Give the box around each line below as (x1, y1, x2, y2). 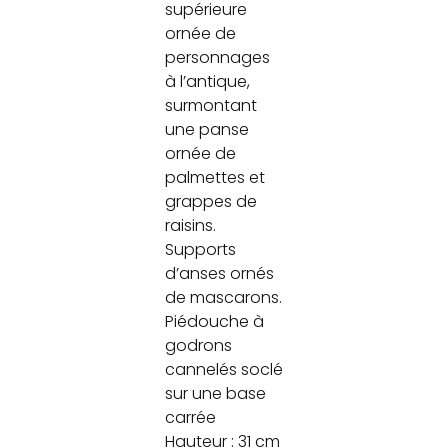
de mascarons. (164, 285, 282, 309)
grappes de (164, 189, 257, 213)
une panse (164, 117, 249, 141)
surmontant (164, 93, 257, 117)
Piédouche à (164, 309, 264, 333)
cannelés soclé (164, 357, 283, 381)
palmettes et (164, 165, 265, 189)
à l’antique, (164, 69, 250, 93)
